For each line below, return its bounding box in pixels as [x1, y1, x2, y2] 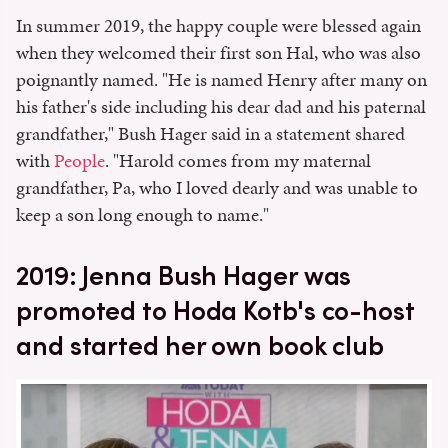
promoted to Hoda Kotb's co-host [16, 294, 415, 326]
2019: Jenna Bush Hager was [16, 259, 352, 291]
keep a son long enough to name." [16, 200, 269, 228]
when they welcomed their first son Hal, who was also [16, 38, 421, 66]
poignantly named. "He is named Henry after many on [16, 65, 427, 93]
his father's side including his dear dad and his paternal [16, 92, 426, 120]
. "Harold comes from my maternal [105, 146, 371, 174]
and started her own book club [16, 329, 385, 361]
